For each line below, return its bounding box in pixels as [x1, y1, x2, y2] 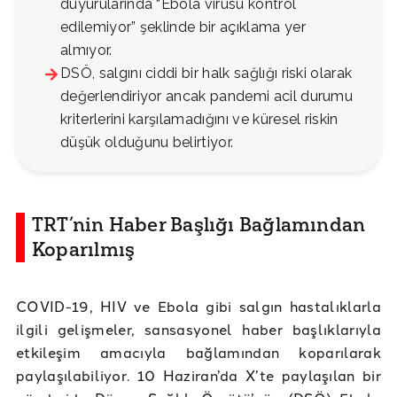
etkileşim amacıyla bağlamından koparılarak [16, 342, 381, 362]
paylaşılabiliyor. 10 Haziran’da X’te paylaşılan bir [16, 365, 381, 385]
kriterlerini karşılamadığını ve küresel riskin [60, 111, 339, 128]
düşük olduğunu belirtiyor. [60, 134, 234, 152]
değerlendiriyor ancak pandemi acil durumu [60, 88, 354, 105]
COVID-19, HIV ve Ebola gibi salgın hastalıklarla [16, 296, 381, 316]
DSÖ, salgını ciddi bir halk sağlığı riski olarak [60, 65, 353, 82]
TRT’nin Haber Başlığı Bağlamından [32, 213, 366, 237]
